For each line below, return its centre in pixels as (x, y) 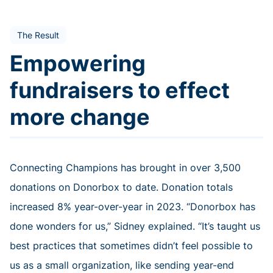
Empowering (78, 64)
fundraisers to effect (120, 90)
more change (80, 117)
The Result (38, 35)
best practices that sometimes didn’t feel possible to (131, 246)
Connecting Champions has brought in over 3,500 (125, 168)
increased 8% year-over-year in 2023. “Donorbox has (133, 207)
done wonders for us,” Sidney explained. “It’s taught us (135, 226)
